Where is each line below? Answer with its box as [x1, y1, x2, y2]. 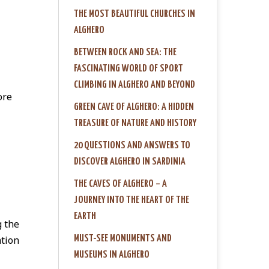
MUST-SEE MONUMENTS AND [74, 233, 172, 244]
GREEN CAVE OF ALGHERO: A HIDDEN [74, 101, 194, 112]
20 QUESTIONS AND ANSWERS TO [74, 140, 190, 151]
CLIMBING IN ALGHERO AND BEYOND [74, 79, 195, 90]
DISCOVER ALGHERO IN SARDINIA [74, 156, 186, 167]
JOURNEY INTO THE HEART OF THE [74, 195, 189, 205]
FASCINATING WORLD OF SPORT [74, 63, 183, 74]
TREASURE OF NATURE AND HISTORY [74, 118, 196, 128]
